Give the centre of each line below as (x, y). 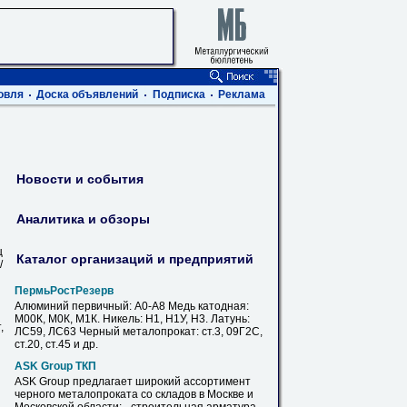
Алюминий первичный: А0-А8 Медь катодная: (132, 306)
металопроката (98, 394)
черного (36, 394)
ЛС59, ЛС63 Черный (69, 332)
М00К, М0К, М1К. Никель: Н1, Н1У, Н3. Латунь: (132, 319)
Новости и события (80, 179)
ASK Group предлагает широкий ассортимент (133, 382)
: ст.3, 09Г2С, (229, 332)
